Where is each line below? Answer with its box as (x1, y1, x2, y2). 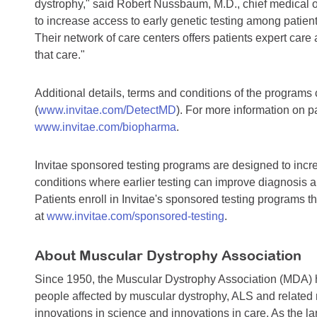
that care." (35, 49, 85, 62)
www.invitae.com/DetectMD (38, 104, 176, 117)
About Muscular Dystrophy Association (35, 247, 301, 264)
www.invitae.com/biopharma (35, 121, 176, 134)
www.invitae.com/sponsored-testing (47, 210, 224, 223)
